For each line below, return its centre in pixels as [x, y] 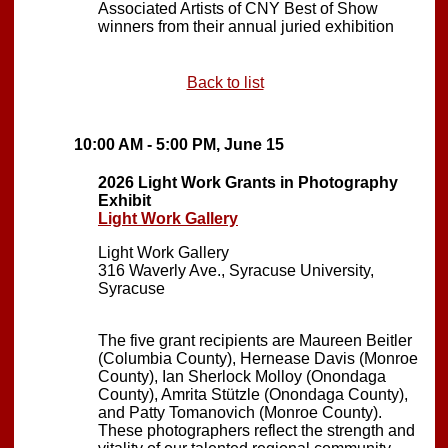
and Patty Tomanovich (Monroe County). [240, 412]
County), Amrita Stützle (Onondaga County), [253, 394]
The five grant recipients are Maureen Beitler [255, 340]
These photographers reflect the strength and [256, 430]
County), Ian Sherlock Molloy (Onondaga [242, 376]
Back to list [225, 82]
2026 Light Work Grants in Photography [248, 182]
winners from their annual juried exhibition [246, 26]
